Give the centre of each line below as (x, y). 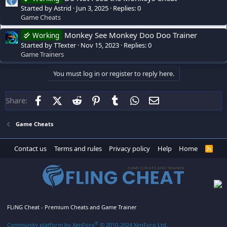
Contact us (31, 149)
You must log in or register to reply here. (113, 74)
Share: (16, 101)
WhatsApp (159, 100)
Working (46, 36)
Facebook (61, 100)
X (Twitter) (80, 100)
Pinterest (118, 100)
